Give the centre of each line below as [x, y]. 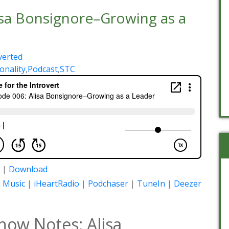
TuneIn [151, 184]
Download [28, 169]
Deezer [188, 184]
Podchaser [108, 184]
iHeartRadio [56, 184]
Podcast [43, 69]
